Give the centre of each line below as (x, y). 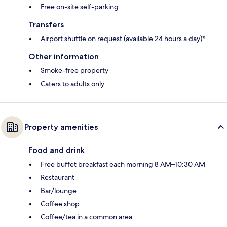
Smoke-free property (74, 70)
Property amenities (61, 127)
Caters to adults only (72, 83)
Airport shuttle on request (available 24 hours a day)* (123, 38)
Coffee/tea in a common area (86, 217)
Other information (64, 56)
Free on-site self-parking (80, 6)
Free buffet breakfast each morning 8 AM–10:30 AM (123, 164)
